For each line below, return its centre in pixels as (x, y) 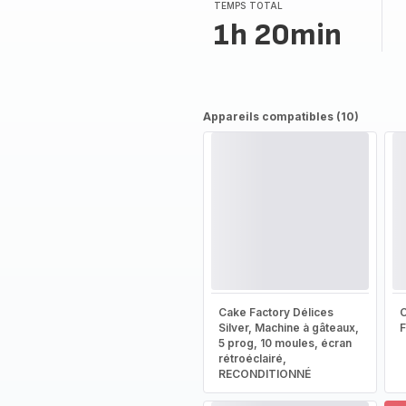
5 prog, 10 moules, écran (285, 343)
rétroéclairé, (252, 358)
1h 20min (277, 35)
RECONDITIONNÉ (264, 374)
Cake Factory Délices (275, 312)
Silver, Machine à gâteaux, (288, 328)
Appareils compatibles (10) (280, 116)
